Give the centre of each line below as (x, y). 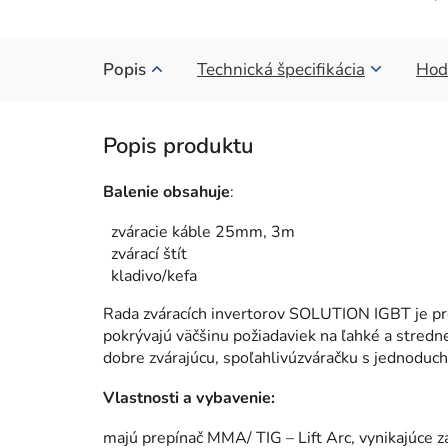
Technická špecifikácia (281, 69)
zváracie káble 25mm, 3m (203, 231)
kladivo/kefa (154, 275)
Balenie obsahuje (166, 191)
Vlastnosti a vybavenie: (189, 397)
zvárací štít (149, 253)
